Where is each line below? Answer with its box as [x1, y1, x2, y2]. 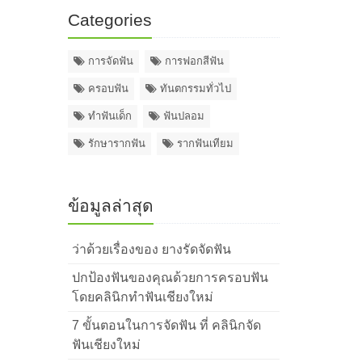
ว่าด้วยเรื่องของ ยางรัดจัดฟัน [71, 242, 231, 256]
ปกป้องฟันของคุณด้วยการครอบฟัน [71, 271, 268, 284]
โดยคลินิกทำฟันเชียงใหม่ [71, 290, 213, 304]
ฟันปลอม [162, 110, 204, 122]
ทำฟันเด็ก [87, 110, 132, 122]
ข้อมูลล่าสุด [67, 196, 154, 215]
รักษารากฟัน [87, 137, 145, 149]
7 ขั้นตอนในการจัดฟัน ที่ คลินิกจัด [71, 318, 261, 332]
